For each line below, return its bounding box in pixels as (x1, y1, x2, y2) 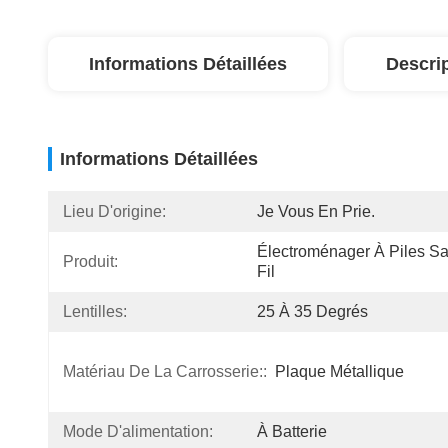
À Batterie (257, 423, 327, 440)
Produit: (63, 253, 118, 270)
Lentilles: (63, 303, 127, 320)
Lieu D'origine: (63, 203, 166, 220)
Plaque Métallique (275, 363, 404, 380)
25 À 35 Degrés (257, 303, 368, 320)
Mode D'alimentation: (63, 423, 213, 440)
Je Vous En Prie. (257, 203, 375, 220)
